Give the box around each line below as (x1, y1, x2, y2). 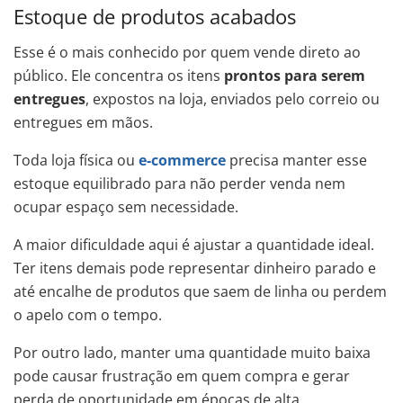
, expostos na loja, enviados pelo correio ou (85, 88, 380, 109)
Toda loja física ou (13, 149, 139, 170)
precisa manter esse (226, 149, 367, 170)
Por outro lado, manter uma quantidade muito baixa (13, 342, 371, 363)
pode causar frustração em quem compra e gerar (13, 365, 350, 386)
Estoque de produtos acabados (13, 4, 296, 31)
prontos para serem (224, 65, 365, 85)
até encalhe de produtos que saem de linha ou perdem (13, 281, 387, 301)
